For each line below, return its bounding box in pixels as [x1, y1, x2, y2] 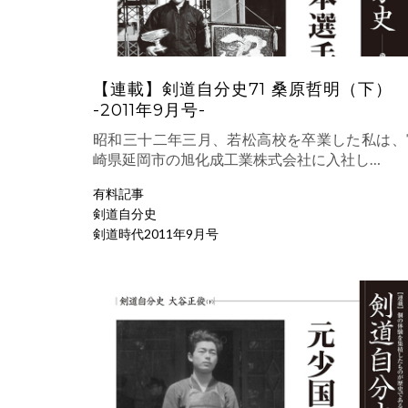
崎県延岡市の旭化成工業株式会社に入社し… [93, 150, 381, 168]
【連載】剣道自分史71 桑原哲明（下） [93, 79, 393, 100]
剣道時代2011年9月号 [93, 226, 219, 242]
